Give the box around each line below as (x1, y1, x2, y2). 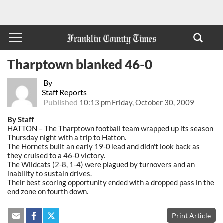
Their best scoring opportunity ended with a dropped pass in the (7, 177, 214, 187)
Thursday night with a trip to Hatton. (7, 132, 126, 142)
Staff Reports (41, 87, 87, 97)
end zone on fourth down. (7, 186, 88, 196)
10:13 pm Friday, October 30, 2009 (79, 97, 194, 107)
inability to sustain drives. (7, 168, 92, 178)
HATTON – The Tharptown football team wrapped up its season (7, 123, 213, 133)
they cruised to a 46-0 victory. (7, 150, 105, 160)
